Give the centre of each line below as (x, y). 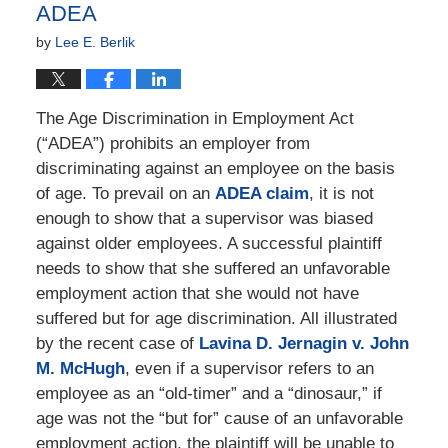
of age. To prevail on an (125, 194)
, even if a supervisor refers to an (249, 369)
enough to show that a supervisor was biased (204, 219)
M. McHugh (80, 369)
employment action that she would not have (197, 294)
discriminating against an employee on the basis (215, 169)
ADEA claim (261, 194)
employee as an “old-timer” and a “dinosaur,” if (208, 394)
